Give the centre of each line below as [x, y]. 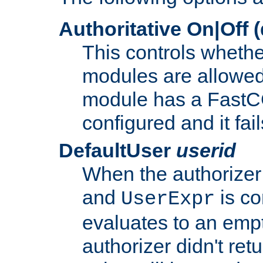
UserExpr [168, 199]
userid [206, 151]
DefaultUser [117, 151]
